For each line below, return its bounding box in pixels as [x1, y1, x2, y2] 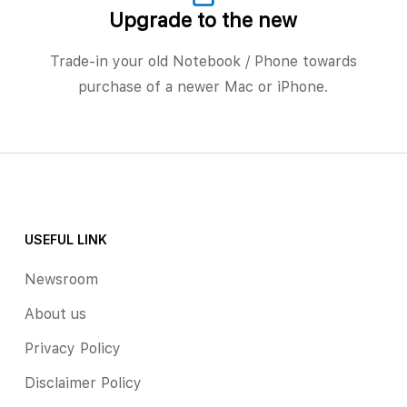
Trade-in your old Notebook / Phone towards [49, 52, 357, 70]
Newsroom [24, 270, 98, 288]
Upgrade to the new [109, 7, 298, 32]
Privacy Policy [24, 339, 121, 357]
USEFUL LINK [24, 231, 107, 247]
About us [24, 304, 86, 323]
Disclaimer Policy [24, 373, 142, 392]
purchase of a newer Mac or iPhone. [78, 77, 329, 95]
